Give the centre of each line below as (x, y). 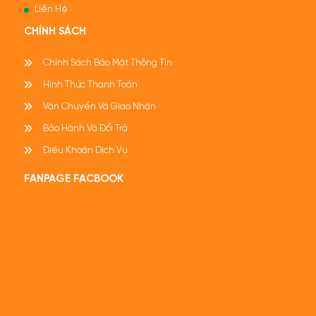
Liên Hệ (51, 10)
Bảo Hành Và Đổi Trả (85, 128)
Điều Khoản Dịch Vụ (85, 150)
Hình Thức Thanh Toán (90, 85)
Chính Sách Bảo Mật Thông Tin (107, 63)
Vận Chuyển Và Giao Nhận (99, 107)
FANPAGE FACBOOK (73, 180)
